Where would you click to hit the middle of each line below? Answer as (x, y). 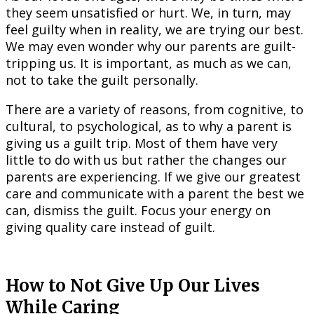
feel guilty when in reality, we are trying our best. (155, 30)
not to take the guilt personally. (102, 80)
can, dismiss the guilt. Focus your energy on (138, 211)
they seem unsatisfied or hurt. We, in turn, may (148, 13)
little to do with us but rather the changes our (146, 160)
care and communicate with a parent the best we (155, 194)
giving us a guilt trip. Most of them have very (142, 143)
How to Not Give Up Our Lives (133, 286)
